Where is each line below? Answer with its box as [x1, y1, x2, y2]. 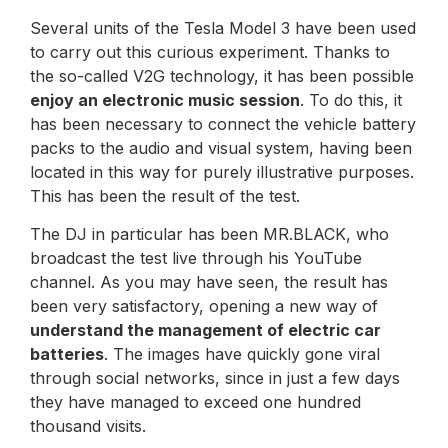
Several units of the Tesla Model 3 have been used [30, 17, 416, 38]
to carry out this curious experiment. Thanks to [30, 41, 390, 62]
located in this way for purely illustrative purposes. [30, 161, 414, 182]
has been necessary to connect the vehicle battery [30, 113, 416, 134]
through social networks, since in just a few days [30, 368, 400, 389]
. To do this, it [300, 89, 402, 110]
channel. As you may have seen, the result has [30, 272, 388, 293]
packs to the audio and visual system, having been [30, 137, 412, 158]
